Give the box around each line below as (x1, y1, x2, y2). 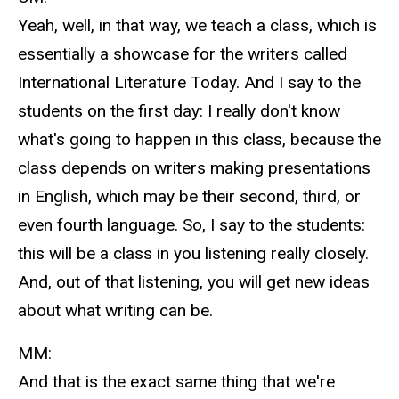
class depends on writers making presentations (18, 157, 370, 178)
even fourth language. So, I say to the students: (18, 214, 365, 235)
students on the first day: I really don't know (18, 100, 340, 121)
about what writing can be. (18, 299, 213, 321)
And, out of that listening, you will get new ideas (18, 271, 370, 292)
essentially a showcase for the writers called (18, 43, 347, 64)
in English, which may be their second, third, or (18, 185, 361, 207)
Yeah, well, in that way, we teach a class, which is (18, 14, 377, 36)
